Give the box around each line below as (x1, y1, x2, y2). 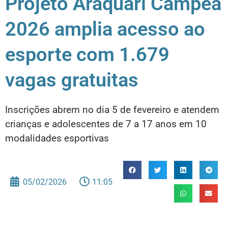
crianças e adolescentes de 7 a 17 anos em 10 (5, 118, 207, 130)
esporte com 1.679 (5, 43, 169, 66)
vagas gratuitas (5, 68, 138, 92)
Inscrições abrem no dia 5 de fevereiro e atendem (5, 104, 219, 116)
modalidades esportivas (5, 132, 109, 145)
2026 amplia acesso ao (5, 17, 205, 41)
